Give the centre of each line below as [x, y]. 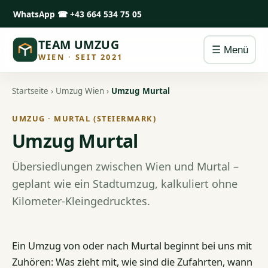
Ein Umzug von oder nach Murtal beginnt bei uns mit [132, 245]
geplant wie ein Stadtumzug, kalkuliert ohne [125, 183]
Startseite [30, 91]
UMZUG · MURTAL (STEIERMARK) [84, 118]
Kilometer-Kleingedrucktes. [81, 201]
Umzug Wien [80, 91]
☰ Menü [230, 50]
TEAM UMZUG [79, 44]
